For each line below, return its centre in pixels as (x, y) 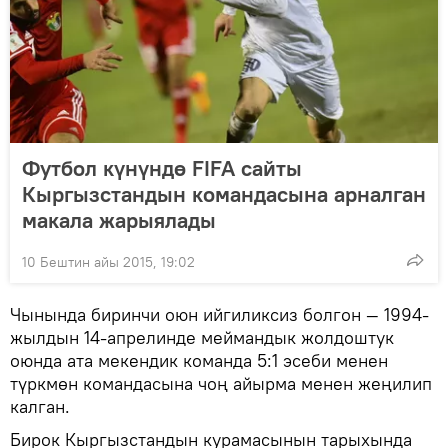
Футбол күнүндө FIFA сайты (162, 167)
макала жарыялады (119, 219)
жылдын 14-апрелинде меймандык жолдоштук (202, 337)
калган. (40, 406)
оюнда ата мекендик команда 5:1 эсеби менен (199, 360)
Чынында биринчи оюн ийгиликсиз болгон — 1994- (219, 314)
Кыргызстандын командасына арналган (224, 193)
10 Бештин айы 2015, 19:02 (108, 261)
